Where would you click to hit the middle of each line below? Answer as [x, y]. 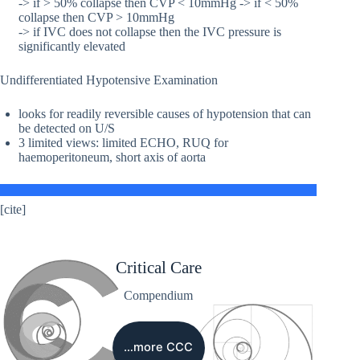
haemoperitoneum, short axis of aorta [112, 157]
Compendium [159, 295]
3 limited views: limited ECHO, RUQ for [123, 143]
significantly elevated [72, 47]
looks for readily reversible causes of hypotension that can [165, 114]
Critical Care [158, 267]
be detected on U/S [67, 129]
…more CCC [159, 348]
